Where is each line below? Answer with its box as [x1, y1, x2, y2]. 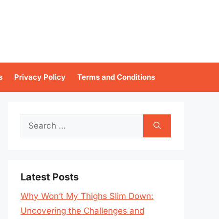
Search [20, 116, 48, 126]
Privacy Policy [14, 72, 66, 82]
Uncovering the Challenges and [21, 206, 144, 216]
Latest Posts [21, 171, 79, 183]
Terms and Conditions [77, 72, 155, 82]
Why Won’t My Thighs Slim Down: [21, 191, 153, 201]
